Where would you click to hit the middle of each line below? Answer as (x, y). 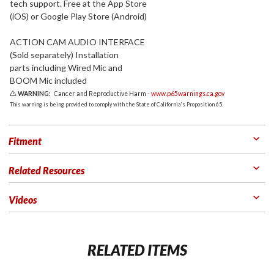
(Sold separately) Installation (64, 55)
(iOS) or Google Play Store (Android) (78, 16)
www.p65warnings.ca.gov (188, 94)
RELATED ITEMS (137, 250)
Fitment (25, 141)
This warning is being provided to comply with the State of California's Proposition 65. (117, 105)
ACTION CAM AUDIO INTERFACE (77, 42)
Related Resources (46, 170)
